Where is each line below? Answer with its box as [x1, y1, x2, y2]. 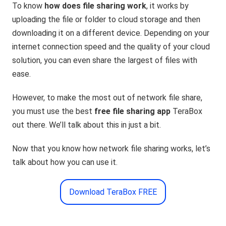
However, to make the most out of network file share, [12, 93, 203, 103]
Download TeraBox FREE [69, 187, 157, 197]
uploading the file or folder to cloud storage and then [12, 15, 201, 25]
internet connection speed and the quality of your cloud [12, 42, 210, 52]
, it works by [146, 1, 189, 11]
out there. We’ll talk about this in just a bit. [12, 120, 161, 130]
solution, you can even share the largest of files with [12, 55, 198, 66]
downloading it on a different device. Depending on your [12, 28, 210, 38]
